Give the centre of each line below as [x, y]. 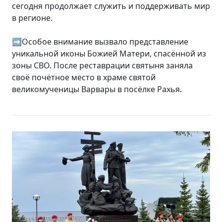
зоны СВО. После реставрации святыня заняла [102, 66]
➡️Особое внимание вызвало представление [100, 42]
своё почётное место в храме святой [84, 78]
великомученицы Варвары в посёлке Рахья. [97, 89]
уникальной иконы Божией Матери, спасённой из [109, 54]
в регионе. [32, 18]
